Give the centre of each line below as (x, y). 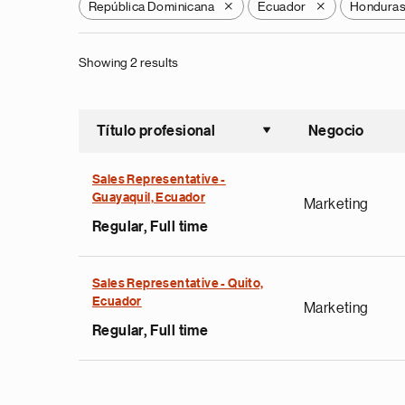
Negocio (336, 131)
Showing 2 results (129, 62)
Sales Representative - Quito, (178, 284)
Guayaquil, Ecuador (149, 198)
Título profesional (156, 131)
